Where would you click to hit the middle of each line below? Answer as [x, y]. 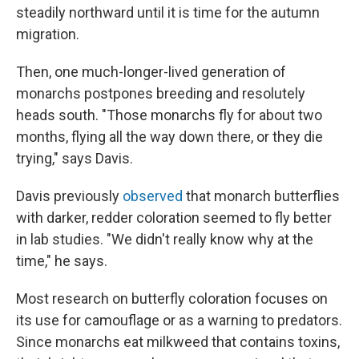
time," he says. [62, 260]
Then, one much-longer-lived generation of [151, 71]
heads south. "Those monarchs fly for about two [169, 115]
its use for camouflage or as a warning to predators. [179, 320]
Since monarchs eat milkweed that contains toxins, [178, 341]
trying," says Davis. [75, 158]
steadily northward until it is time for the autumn [168, 12]
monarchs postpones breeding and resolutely [161, 93]
